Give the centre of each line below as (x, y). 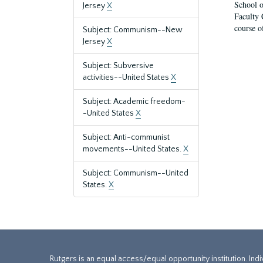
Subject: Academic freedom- (134, 102)
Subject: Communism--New (133, 30)
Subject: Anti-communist (126, 137)
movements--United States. (133, 149)
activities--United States (127, 77)
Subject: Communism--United (136, 173)
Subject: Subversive (118, 66)
